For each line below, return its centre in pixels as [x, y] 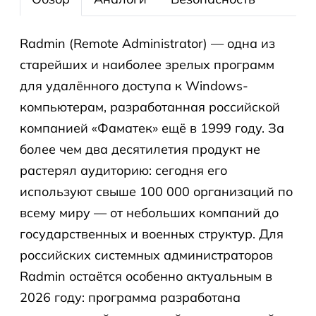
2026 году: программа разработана [130, 297]
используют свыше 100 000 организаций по [156, 192]
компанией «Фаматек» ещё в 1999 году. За [152, 128]
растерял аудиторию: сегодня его [123, 170]
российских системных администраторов [146, 255]
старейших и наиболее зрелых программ [147, 65]
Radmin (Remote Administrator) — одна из [147, 43]
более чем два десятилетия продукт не [140, 149]
